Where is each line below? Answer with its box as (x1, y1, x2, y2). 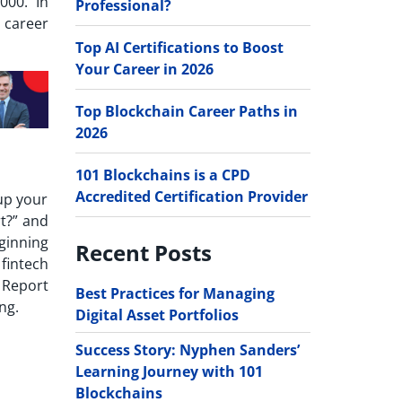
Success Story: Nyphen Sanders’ (74, 339, 300, 360)
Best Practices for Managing (74, 283, 275, 303)
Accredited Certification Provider (74, 186, 308, 206)
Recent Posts (74, 237, 212, 267)
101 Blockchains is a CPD (74, 164, 250, 185)
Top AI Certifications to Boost (74, 37, 284, 57)
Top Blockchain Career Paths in (74, 100, 298, 121)
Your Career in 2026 (74, 58, 214, 79)
